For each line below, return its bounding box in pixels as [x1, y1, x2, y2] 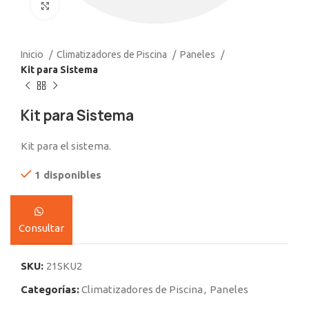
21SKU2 [46, 260, 82, 272]
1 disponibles [34, 169, 101, 181]
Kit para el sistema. [21, 140, 111, 152]
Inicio [21, 49, 46, 60]
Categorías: [21, 283, 79, 295]
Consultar [19, 222, 64, 234]
